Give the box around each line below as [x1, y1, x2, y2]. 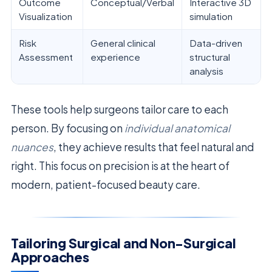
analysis [189, 64, 223, 76]
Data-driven [189, 36, 242, 49]
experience [90, 50, 140, 63]
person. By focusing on [11, 121, 124, 135]
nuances [11, 140, 53, 154]
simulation [189, 10, 233, 22]
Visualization [19, 10, 72, 22]
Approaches [11, 248, 89, 265]
